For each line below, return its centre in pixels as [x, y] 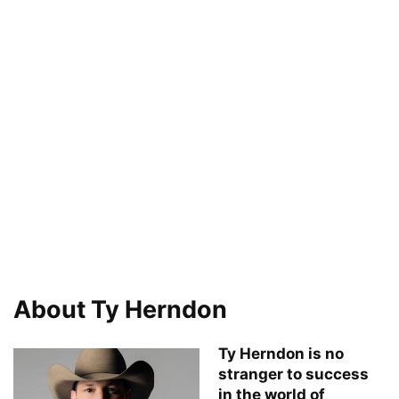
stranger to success [293, 374]
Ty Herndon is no [281, 353]
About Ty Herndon [120, 309]
